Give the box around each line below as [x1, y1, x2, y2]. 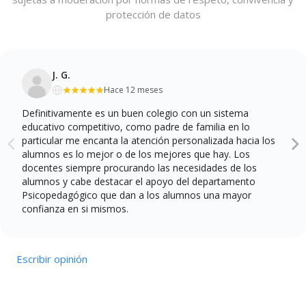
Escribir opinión [16, 251, 87, 266]
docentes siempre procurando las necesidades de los [22, 161, 257, 174]
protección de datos [105, 7, 201, 21]
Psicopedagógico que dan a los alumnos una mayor [22, 188, 251, 201]
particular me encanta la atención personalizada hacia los [22, 133, 275, 147]
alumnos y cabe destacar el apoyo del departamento [22, 174, 255, 188]
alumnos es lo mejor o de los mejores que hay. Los [22, 147, 250, 161]
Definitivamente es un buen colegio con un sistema [22, 106, 249, 120]
